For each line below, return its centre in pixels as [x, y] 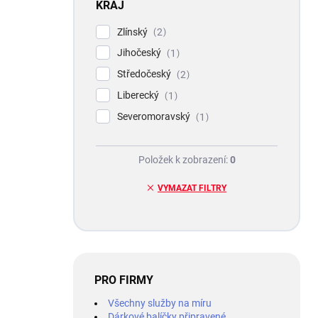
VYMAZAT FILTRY [192, 188]
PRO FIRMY [124, 280]
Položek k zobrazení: [184, 159]
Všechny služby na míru [160, 303]
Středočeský [145, 74]
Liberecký [139, 95]
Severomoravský [155, 116]
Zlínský [133, 32]
